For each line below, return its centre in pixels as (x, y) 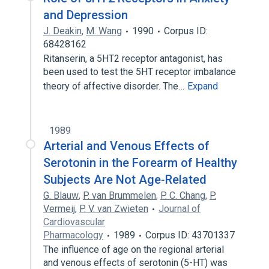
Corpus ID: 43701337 (190, 235)
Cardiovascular (74, 222)
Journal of (180, 209)
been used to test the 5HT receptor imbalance (140, 72)
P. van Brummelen (119, 195)
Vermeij (59, 209)
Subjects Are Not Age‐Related (125, 180)
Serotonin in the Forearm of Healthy (140, 163)
